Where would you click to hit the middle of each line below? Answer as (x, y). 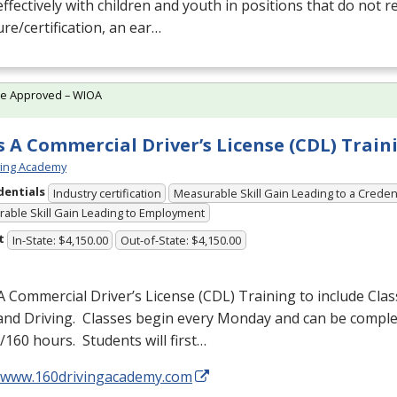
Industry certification (107, 193)
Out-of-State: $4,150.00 (181, 240)
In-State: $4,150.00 (60, 240)
